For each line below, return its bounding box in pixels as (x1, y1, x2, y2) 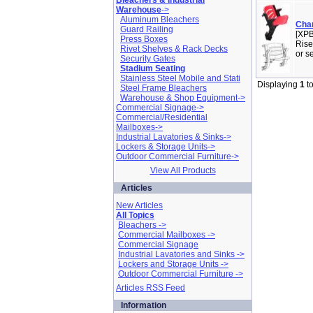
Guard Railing (120, 24, 173, 34)
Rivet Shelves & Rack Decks (120, 44, 228, 54)
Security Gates (120, 54, 175, 64)
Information (121, 300, 166, 310)
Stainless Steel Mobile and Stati (120, 73, 240, 83)
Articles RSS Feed (116, 283, 185, 293)
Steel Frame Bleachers (120, 83, 207, 93)
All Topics (116, 210, 154, 220)
